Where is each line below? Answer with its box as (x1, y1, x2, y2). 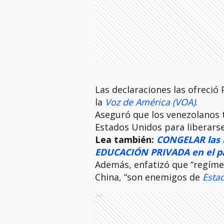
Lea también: (94, 133, 156, 145)
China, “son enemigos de (94, 171, 202, 183)
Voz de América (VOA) (104, 96, 195, 108)
